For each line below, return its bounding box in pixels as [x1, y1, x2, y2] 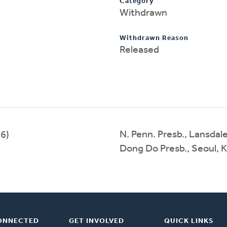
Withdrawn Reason [120, 34, 188, 42]
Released [120, 45, 159, 55]
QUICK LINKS [164, 217, 213, 225]
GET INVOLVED [68, 217, 124, 225]
